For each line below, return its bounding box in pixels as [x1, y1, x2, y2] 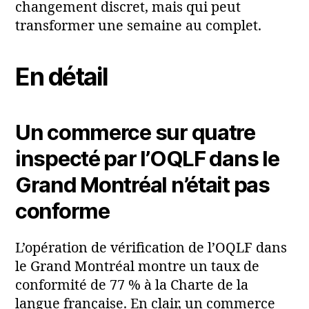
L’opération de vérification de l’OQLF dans [15, 239, 287, 257]
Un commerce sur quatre [15, 119, 255, 145]
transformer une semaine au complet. [15, 17, 261, 34]
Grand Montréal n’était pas [15, 171, 270, 197]
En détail [15, 62, 108, 92]
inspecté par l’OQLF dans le [15, 145, 279, 171]
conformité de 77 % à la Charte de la [15, 277, 248, 294]
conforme [15, 197, 110, 223]
